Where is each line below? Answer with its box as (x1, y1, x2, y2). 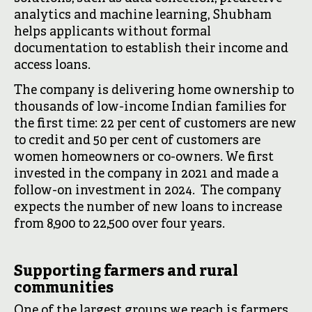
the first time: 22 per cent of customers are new (14, 116, 297, 132)
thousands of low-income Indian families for (14, 100, 286, 116)
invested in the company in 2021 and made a (14, 166, 279, 182)
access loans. (14, 58, 91, 74)
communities (14, 279, 114, 298)
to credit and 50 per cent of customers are (14, 133, 260, 149)
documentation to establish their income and (14, 41, 288, 57)
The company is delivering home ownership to (14, 83, 294, 99)
